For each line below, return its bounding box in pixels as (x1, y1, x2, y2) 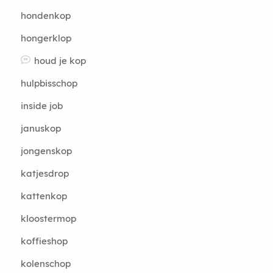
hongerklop (20, 32, 71, 44)
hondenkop (20, 10, 71, 21)
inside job (20, 100, 63, 112)
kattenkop (20, 190, 67, 202)
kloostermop (20, 213, 76, 224)
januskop (20, 122, 61, 134)
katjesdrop (20, 168, 69, 179)
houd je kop (34, 55, 86, 66)
